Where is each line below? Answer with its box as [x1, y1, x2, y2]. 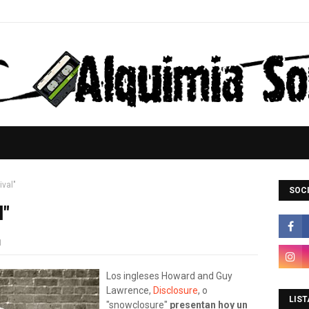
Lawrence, [106, 285, 153, 296]
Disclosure [153, 285, 198, 296]
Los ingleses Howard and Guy [106, 270, 232, 281]
